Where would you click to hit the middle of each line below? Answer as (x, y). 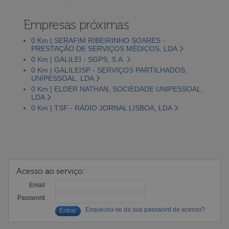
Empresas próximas (76, 25)
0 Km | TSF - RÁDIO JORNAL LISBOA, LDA (101, 108)
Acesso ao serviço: (51, 171)
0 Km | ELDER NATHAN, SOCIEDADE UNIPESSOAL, (117, 89)
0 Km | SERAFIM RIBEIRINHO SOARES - (98, 40)
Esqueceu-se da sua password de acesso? (145, 209)
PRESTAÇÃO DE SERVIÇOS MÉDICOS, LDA (104, 48)
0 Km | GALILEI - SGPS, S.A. (78, 59)
